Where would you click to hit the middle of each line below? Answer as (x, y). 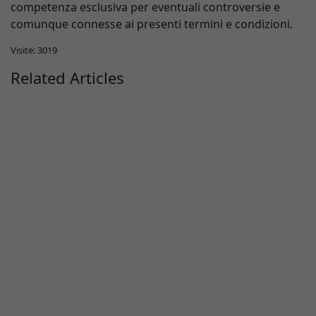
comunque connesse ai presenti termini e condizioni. (152, 24)
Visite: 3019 (34, 50)
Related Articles (67, 78)
